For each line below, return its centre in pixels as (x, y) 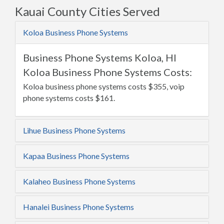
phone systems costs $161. (69, 98)
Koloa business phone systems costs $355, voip (104, 86)
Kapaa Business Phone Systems (76, 156)
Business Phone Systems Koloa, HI (100, 57)
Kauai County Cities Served (87, 11)
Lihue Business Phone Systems (74, 130)
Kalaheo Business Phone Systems (79, 181)
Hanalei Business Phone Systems (78, 207)
